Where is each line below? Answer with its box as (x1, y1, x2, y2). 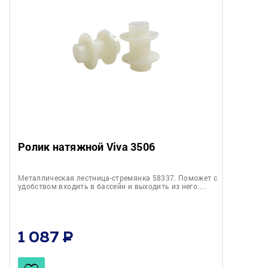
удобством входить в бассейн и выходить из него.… (18, 181, 207, 191)
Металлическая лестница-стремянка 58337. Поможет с (18, 172, 218, 182)
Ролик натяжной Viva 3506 (18, 139, 155, 154)
